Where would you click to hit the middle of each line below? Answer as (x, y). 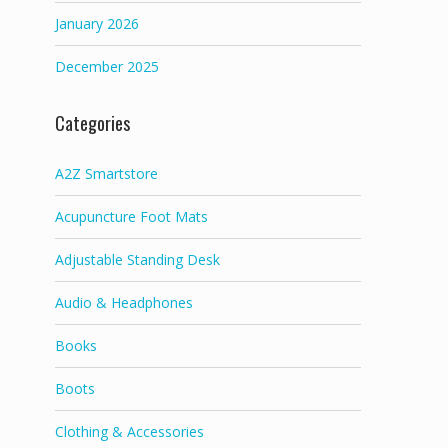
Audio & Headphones (124, 303)
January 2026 (97, 24)
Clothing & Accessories (129, 432)
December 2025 (107, 67)
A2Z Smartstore (106, 174)
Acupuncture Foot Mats (131, 217)
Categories (92, 123)
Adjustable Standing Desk (137, 260)
